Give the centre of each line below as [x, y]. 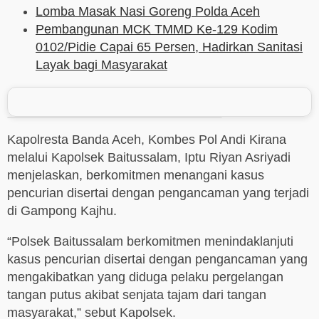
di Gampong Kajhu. [62, 211]
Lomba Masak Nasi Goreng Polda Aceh [148, 12]
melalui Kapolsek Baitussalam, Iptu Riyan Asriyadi [149, 158]
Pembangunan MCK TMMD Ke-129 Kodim [157, 30]
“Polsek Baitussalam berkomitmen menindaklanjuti [150, 242]
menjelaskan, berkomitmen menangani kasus [136, 176]
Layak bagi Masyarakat [101, 65]
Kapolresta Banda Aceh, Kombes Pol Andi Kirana [147, 140]
